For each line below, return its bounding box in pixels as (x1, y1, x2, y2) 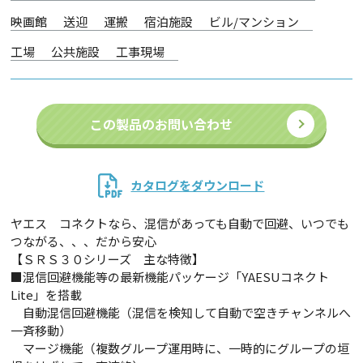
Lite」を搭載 (11, 286, 83, 303)
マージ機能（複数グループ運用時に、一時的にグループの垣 (11, 340, 350, 357)
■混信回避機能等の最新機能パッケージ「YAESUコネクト (11, 268, 330, 285)
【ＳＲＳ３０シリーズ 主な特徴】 (11, 250, 205, 267)
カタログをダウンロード (130, 177, 265, 194)
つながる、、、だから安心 (11, 233, 157, 250)
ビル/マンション (209, 13, 300, 30)
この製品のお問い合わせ (89, 114, 233, 134)
